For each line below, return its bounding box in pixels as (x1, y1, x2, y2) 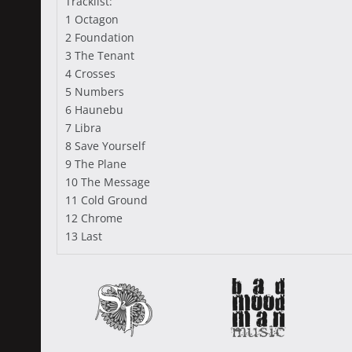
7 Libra (65, 120, 101, 135)
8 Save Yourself (65, 138, 145, 153)
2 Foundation (65, 30, 134, 45)
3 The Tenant (65, 48, 134, 63)
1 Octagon (65, 12, 119, 27)
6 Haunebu (65, 102, 123, 117)
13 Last (65, 229, 102, 244)
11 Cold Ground (65, 192, 148, 207)
